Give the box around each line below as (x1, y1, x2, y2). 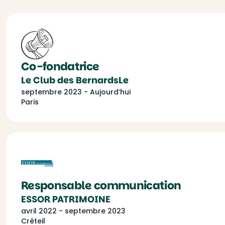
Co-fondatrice (21, 59, 99, 74)
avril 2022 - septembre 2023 (21, 206, 126, 216)
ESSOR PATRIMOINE (21, 193, 110, 205)
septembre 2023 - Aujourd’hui (21, 87, 131, 97)
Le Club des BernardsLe (21, 74, 129, 86)
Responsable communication (21, 178, 181, 193)
